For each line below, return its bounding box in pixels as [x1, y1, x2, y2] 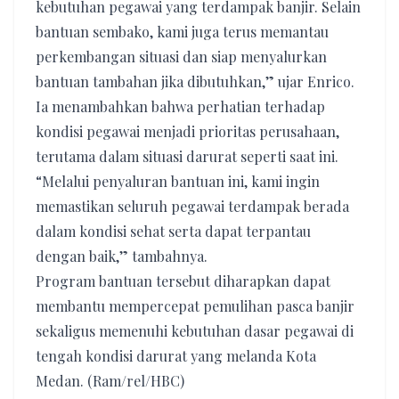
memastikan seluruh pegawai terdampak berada [36, 197, 349, 216]
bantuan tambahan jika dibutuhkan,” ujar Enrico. [36, 72, 354, 91]
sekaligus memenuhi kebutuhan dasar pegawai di [36, 322, 354, 340]
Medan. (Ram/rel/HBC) [36, 371, 184, 390]
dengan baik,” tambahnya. [36, 247, 208, 265]
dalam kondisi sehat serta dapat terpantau [36, 222, 311, 240]
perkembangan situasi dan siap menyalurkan [36, 47, 327, 66]
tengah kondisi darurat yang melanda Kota [36, 346, 316, 365]
